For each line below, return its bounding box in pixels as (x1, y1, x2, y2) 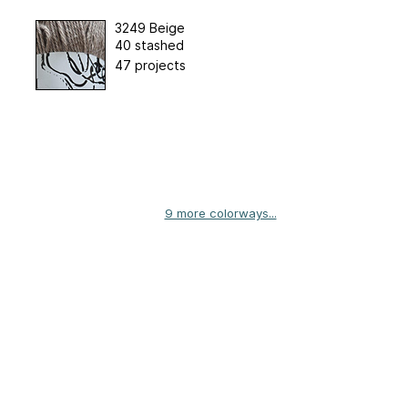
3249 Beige (114, 19, 185, 36)
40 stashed (114, 36, 184, 53)
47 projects (114, 56, 186, 73)
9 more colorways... (164, 205, 277, 220)
